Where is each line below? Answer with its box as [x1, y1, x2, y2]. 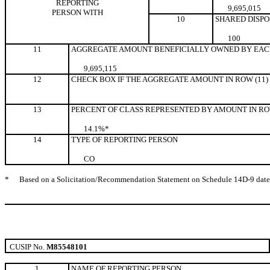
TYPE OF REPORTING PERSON [69, 134, 178, 144]
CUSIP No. [7, 242, 46, 251]
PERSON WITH [51, 7, 103, 17]
